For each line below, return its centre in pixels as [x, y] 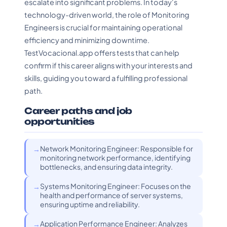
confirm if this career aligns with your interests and [108, 65]
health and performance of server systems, [111, 195]
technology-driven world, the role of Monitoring [107, 15]
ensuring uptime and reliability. [90, 204]
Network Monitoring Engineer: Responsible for [117, 148]
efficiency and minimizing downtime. [87, 40]
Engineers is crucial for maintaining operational [103, 27]
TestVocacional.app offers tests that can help [102, 53]
